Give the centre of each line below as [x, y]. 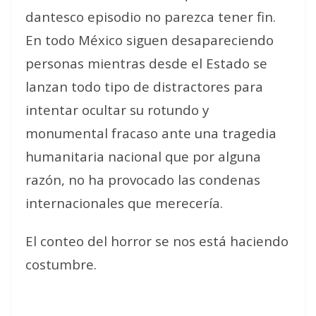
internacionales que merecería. [124, 203]
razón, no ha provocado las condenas [143, 180]
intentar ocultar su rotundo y [117, 110]
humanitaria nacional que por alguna [143, 156]
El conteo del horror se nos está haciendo [157, 241]
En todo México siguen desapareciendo [150, 40]
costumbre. [61, 264]
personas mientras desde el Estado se [146, 63]
